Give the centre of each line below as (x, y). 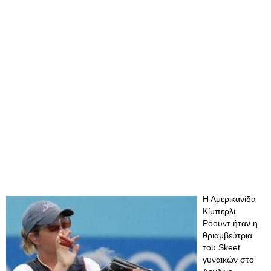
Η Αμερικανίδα (229, 199)
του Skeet (221, 247)
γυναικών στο (228, 260)
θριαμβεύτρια (227, 235)
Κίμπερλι (219, 211)
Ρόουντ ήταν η (230, 223)
